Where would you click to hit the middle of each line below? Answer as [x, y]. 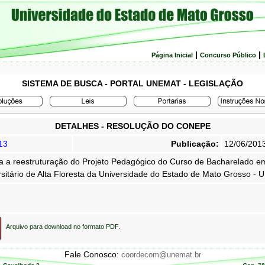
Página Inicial [172, 55]
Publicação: [195, 144]
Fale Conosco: [93, 254]
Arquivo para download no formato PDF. [63, 226]
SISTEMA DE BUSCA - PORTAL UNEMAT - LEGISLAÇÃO [132, 83]
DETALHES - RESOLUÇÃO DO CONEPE [132, 126]
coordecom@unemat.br [161, 255]
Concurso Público [228, 55]
